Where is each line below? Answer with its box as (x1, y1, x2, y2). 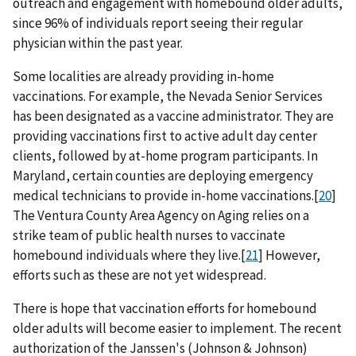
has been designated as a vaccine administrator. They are (13, 106, 334, 125)
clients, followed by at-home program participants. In (13, 146, 318, 164)
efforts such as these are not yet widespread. (13, 265, 266, 284)
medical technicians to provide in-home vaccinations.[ (13, 186, 319, 204)
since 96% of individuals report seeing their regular (13, 14, 303, 32)
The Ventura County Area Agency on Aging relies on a (13, 206, 309, 224)
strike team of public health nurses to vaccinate (13, 226, 285, 244)
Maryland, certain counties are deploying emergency (13, 166, 313, 184)
